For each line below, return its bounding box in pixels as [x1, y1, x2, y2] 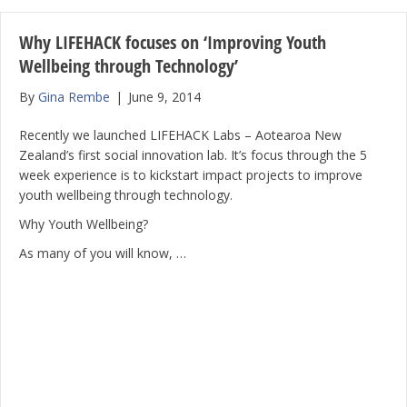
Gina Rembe [38, 88, 110, 105]
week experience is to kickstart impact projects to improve [19, 166, 362, 184]
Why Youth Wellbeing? [19, 215, 148, 233]
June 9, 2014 [128, 88, 201, 105]
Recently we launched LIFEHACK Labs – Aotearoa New [19, 126, 342, 144]
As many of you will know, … [19, 244, 186, 262]
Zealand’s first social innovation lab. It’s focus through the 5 [19, 146, 367, 164]
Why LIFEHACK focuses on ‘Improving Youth [19, 30, 326, 55]
